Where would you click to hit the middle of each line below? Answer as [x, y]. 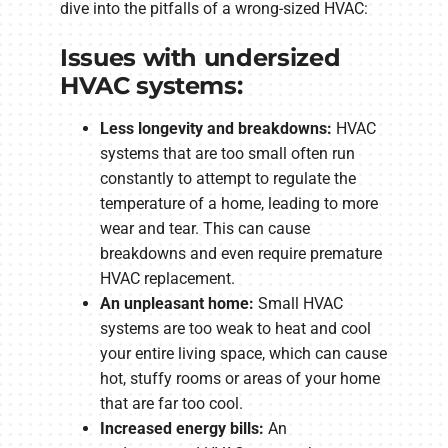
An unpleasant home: [177, 304]
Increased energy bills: [182, 429]
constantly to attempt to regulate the [228, 179]
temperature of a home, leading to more [239, 204]
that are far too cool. [171, 404]
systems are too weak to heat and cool [235, 329]
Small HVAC [298, 304]
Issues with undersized [200, 58]
